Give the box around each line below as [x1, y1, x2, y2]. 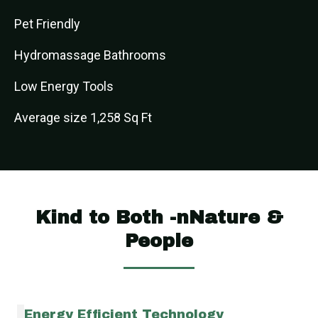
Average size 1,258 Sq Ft [14, 110, 152, 125]
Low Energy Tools [14, 79, 114, 94]
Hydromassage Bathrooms [14, 48, 166, 62]
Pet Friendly [14, 16, 80, 31]
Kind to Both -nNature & [35, 207, 283, 227]
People [125, 231, 193, 251]
